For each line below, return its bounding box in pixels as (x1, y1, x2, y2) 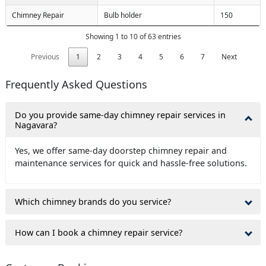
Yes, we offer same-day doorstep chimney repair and (15, 144, 227, 156)
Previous (30, 51, 59, 62)
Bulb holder (104, 9, 142, 20)
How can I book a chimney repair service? (15, 226, 182, 238)
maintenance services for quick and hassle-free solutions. (15, 157, 247, 169)
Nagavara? (15, 119, 57, 131)
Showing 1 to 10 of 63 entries (85, 31, 181, 42)
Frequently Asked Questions (5, 77, 147, 91)
